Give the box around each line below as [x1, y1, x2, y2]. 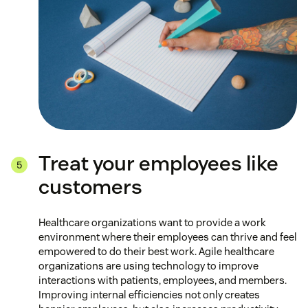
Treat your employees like [38, 149, 278, 177]
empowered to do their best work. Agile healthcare [38, 244, 274, 258]
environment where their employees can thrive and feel [38, 230, 297, 243]
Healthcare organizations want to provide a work [38, 215, 266, 229]
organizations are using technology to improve [38, 258, 258, 272]
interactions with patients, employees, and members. [38, 273, 287, 287]
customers [38, 173, 142, 200]
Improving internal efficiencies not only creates [38, 287, 260, 301]
